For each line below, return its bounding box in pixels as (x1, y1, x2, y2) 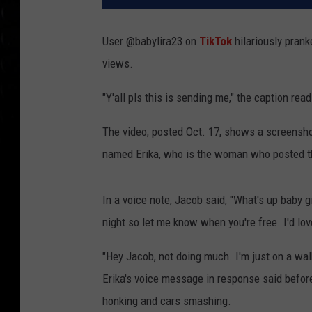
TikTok (199, 34, 232, 49)
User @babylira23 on (102, 34, 199, 49)
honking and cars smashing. (102, 294, 231, 309)
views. (102, 56, 133, 71)
